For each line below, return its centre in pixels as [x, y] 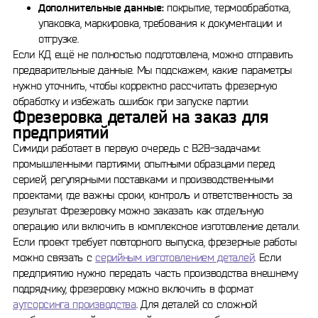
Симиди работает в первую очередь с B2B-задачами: [137, 148]
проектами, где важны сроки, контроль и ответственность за [153, 195]
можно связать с [54, 257]
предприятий [61, 132]
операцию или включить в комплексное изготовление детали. [156, 226]
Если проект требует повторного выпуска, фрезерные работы [155, 242]
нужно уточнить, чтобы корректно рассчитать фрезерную [145, 86]
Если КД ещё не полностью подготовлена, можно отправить [153, 54]
